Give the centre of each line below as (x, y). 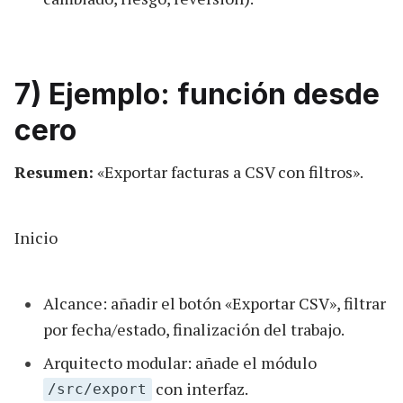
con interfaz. (200, 388)
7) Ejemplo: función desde (197, 94)
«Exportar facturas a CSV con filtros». (228, 171)
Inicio (36, 237)
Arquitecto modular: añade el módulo (180, 362)
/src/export (98, 390)
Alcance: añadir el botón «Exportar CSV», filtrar (215, 303)
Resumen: (54, 171)
